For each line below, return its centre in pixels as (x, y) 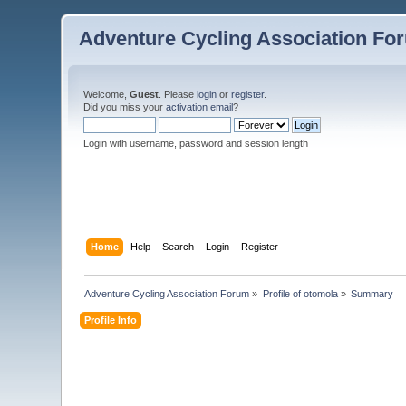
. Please (178, 94)
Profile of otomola (300, 293)
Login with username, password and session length (196, 143)
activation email (200, 107)
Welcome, (107, 94)
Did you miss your (125, 107)
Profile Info (111, 319)
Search (178, 246)
